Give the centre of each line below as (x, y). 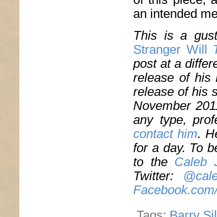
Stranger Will (170, 50)
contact (153, 134)
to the (154, 162)
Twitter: (158, 176)
